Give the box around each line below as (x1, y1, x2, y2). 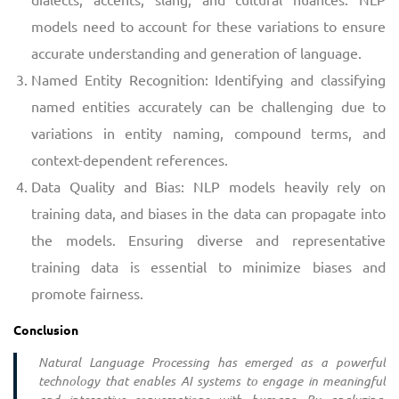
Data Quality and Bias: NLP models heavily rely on (31, 176, 386, 195)
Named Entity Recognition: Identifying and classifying (31, 69, 386, 88)
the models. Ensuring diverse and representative (31, 230, 386, 248)
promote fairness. (31, 283, 143, 302)
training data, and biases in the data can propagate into (31, 203, 386, 222)
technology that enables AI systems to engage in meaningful (38, 371, 386, 389)
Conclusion (13, 321, 78, 338)
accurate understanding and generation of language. (31, 43, 362, 61)
